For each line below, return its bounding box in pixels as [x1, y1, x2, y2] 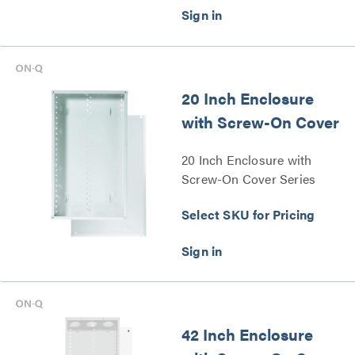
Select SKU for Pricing [181, 205, 315, 224]
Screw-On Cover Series [181, 170, 316, 189]
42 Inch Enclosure [181, 323, 313, 346]
